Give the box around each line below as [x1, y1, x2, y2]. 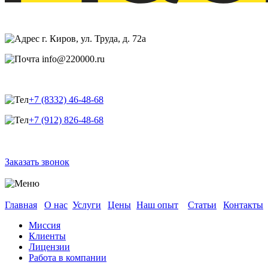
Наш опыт [136, 200, 178, 211]
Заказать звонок [5, 157, 69, 167]
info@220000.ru [39, 54, 105, 65]
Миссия [29, 220, 60, 231]
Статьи [188, 200, 217, 211]
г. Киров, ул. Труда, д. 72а [39, 33, 146, 44]
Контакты [223, 200, 263, 211]
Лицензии [29, 242, 70, 252]
